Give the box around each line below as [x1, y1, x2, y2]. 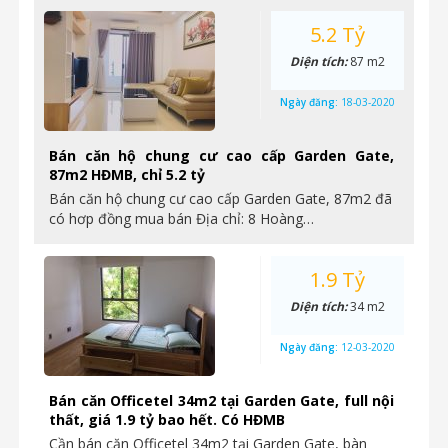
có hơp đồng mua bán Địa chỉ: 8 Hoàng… [49, 209, 314, 228]
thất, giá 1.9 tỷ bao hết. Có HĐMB [49, 410, 285, 429]
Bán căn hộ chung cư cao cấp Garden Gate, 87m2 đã [49, 189, 392, 208]
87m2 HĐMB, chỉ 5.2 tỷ [49, 165, 205, 184]
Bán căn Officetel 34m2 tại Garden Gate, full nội [49, 391, 394, 410]
